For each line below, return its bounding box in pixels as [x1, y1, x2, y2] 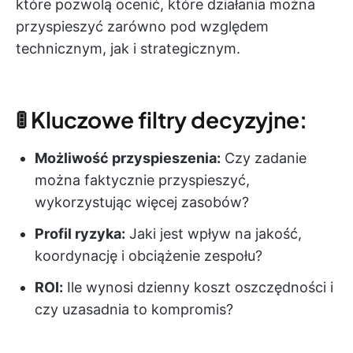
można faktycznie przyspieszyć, [35, 172, 250, 189]
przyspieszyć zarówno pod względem [16, 18, 269, 35]
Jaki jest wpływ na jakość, [125, 225, 302, 243]
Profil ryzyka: [35, 225, 125, 243]
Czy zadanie [221, 150, 307, 167]
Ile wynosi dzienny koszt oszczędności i [63, 279, 333, 296]
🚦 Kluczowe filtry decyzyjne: [16, 106, 307, 134]
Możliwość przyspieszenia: [35, 150, 221, 167]
